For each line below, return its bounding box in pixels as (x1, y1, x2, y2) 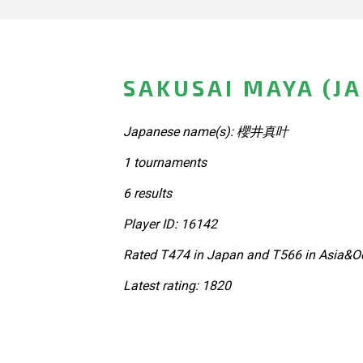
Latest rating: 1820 (123, 277, 231, 293)
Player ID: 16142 (123, 216, 217, 232)
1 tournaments (123, 154, 207, 170)
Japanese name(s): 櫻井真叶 (123, 123, 288, 139)
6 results (123, 185, 172, 201)
